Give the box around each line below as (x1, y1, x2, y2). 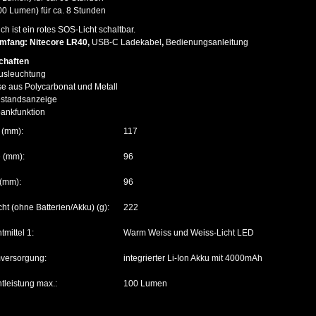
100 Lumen (123, 279, 167, 288)
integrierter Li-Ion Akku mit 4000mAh (123, 253, 262, 263)
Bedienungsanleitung (166, 37, 248, 47)
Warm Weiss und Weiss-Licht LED (123, 228, 254, 238)
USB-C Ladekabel (90, 37, 162, 47)
